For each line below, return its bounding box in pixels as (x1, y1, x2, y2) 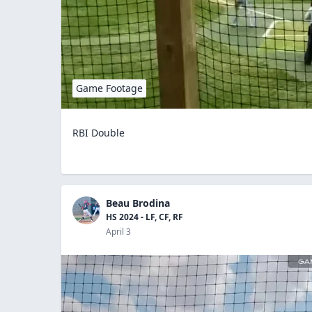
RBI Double (72, 125, 125, 139)
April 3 (106, 225, 131, 237)
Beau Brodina (106, 196, 170, 210)
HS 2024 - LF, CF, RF (106, 210, 183, 223)
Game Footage (76, 81, 143, 95)
